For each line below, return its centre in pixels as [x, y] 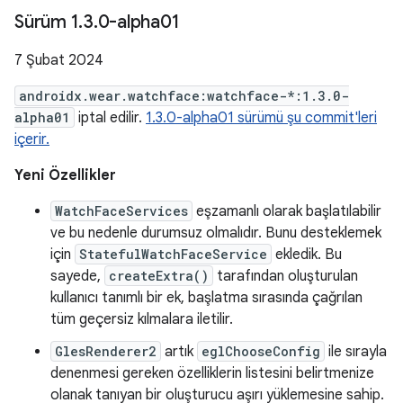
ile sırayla [356, 352]
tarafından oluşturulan [286, 276]
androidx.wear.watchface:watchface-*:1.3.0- [184, 96]
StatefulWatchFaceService [173, 254]
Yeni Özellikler [65, 175]
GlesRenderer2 [106, 351]
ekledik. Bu [307, 255]
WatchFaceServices [121, 211]
